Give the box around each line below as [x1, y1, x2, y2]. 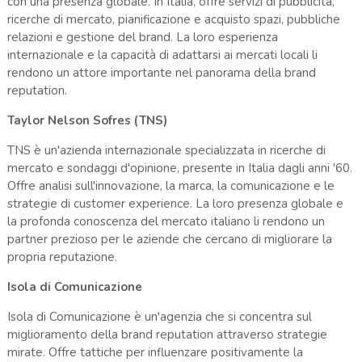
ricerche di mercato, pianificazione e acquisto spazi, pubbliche [6, 11, 340, 27]
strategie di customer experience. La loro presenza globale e [6, 195, 343, 212]
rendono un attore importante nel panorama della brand [6, 64, 316, 81]
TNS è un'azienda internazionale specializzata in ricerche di [6, 141, 326, 158]
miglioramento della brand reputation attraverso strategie [6, 326, 327, 343]
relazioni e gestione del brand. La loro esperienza [6, 28, 278, 45]
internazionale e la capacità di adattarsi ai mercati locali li [6, 46, 318, 63]
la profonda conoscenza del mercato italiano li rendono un [6, 213, 325, 229]
